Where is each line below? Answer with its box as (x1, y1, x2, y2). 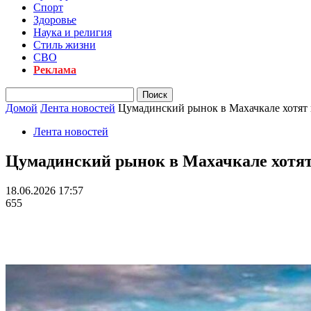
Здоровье (33, 14, 76, 26)
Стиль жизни (33, 39, 96, 51)
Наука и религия (33, 26, 112, 38)
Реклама (33, 64, 76, 76)
